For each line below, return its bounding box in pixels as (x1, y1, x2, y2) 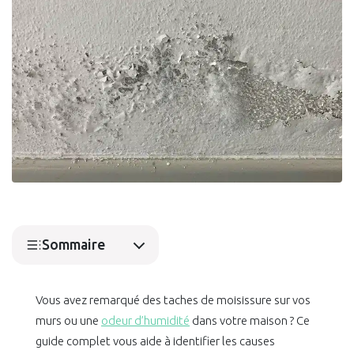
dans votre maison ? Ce (190, 314, 310, 328)
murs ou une (36, 314, 101, 328)
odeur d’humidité (101, 314, 190, 328)
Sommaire (42, 237, 105, 253)
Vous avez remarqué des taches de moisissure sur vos (36, 293, 311, 307)
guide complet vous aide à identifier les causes (36, 334, 275, 348)
